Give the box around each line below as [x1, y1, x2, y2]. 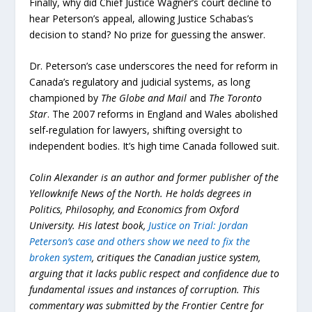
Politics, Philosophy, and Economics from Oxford [29, 203, 240, 217]
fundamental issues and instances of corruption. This [29, 283, 260, 297]
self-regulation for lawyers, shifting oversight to [29, 123, 243, 137]
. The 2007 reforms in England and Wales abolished [47, 107, 279, 121]
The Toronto [209, 91, 263, 105]
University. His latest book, [29, 219, 149, 233]
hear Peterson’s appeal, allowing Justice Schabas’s [29, 11, 254, 25]
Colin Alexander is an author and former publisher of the [29, 171, 279, 185]
